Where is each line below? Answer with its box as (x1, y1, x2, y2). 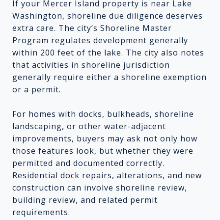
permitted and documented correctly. (12, 157, 165, 168)
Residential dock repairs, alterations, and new (12, 169, 202, 181)
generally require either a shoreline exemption (12, 71, 207, 82)
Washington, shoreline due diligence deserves (12, 10, 203, 21)
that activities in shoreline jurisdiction (12, 59, 170, 70)
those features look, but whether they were (12, 145, 193, 156)
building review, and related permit (12, 194, 158, 205)
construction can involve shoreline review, (12, 182, 187, 193)
